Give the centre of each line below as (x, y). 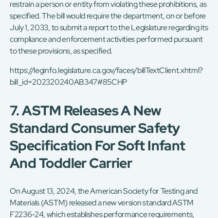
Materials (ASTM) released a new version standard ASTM (102, 203)
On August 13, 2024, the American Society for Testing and (104, 191)
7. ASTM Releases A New (86, 111)
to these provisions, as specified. (61, 51)
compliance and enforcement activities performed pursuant (107, 39)
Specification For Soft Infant (98, 146)
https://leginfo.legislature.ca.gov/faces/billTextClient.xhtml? (107, 71)
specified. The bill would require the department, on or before (108, 16)
